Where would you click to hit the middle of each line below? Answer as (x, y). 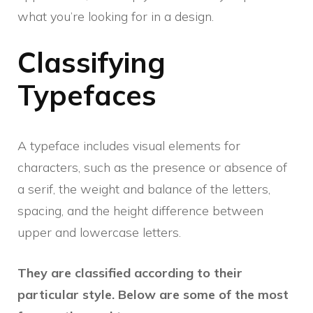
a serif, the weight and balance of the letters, (144, 189)
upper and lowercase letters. (99, 232)
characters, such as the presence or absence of (152, 167)
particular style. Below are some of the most (153, 294)
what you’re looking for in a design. (116, 16)
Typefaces (87, 95)
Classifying (92, 62)
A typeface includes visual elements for (129, 145)
